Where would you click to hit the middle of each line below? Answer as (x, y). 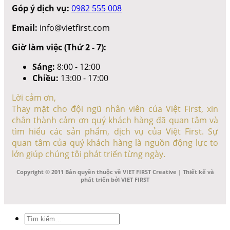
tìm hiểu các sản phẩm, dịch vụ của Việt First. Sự (115, 131)
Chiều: (45, 78)
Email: (25, 27)
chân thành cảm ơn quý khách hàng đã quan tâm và (115, 120)
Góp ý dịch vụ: (41, 8)
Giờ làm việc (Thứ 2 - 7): (59, 47)
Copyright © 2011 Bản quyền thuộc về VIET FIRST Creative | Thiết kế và (115, 171)
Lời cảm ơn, (34, 97)
